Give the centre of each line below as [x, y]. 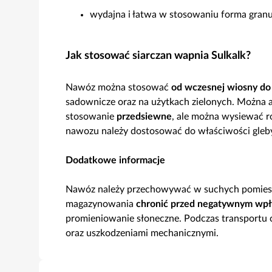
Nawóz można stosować [118, 87]
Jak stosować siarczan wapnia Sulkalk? [158, 56]
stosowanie [91, 117]
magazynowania [101, 204]
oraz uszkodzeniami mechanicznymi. [142, 233]
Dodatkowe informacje [115, 160]
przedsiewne [144, 117]
